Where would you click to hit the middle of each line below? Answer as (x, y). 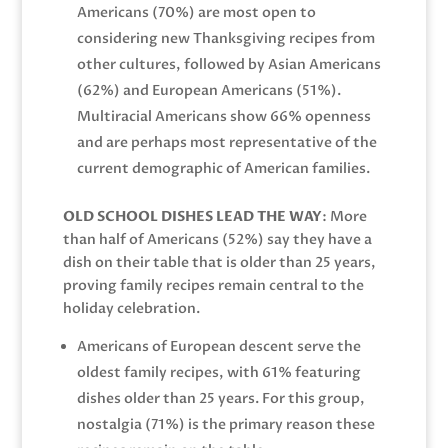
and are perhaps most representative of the (226, 142)
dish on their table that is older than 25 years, (219, 262)
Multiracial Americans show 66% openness (223, 116)
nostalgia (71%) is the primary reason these (225, 424)
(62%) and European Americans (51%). (208, 90)
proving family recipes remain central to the (213, 285)
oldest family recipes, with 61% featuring (218, 372)
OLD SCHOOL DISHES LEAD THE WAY (192, 216)
